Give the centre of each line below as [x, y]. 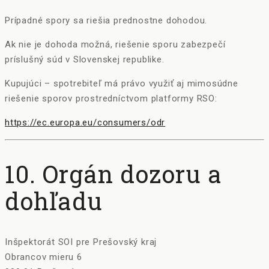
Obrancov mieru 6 [44, 257]
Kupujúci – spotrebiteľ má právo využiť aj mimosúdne [122, 84]
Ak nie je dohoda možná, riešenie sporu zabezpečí [115, 45]
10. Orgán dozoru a [113, 174]
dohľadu [54, 201]
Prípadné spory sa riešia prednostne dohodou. [106, 21]
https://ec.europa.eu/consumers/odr [85, 123]
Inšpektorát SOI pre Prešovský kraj [81, 242]
